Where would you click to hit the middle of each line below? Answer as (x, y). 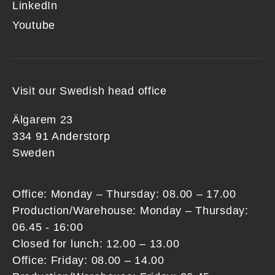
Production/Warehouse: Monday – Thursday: (130, 211)
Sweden (34, 153)
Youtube (34, 25)
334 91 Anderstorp (61, 136)
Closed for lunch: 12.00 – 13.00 (96, 244)
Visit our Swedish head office (90, 91)
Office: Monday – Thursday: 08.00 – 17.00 (124, 194)
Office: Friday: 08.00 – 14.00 (88, 260)
